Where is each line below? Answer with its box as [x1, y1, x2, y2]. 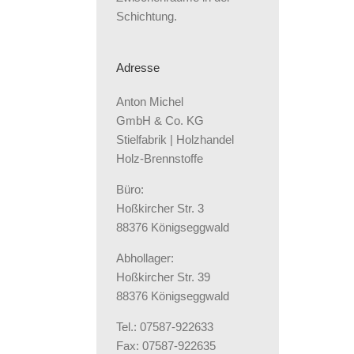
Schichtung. [116, 9, 177, 24]
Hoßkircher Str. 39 [116, 270, 210, 284]
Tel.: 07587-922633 [116, 320, 213, 334]
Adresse [116, 61, 160, 75]
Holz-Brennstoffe [116, 152, 203, 166]
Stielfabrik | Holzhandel [116, 133, 234, 147]
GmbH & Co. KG [116, 114, 204, 128]
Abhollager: [116, 251, 174, 265]
